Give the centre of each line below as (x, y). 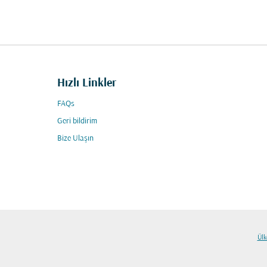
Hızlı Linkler (87, 83)
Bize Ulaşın (75, 139)
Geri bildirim (77, 121)
